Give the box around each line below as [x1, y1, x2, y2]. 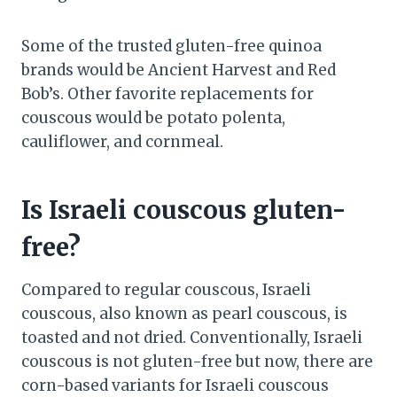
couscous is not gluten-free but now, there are [21, 352, 373, 372]
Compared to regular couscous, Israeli [21, 280, 311, 300]
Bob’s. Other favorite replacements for [21, 84, 314, 105]
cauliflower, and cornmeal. [21, 132, 227, 152]
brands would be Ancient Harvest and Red [21, 60, 336, 81]
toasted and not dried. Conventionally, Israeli [21, 328, 362, 348]
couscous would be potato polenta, [21, 108, 285, 128]
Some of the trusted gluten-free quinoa [21, 36, 322, 57]
